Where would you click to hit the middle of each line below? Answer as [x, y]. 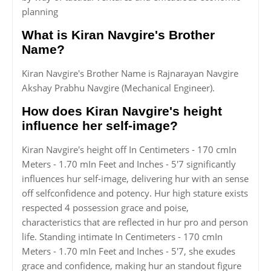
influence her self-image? [100, 126]
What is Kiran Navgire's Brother [118, 35]
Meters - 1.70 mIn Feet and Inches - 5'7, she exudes [129, 251]
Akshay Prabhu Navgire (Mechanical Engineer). [118, 88]
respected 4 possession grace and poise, [105, 208]
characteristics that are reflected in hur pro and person [135, 222]
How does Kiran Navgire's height [122, 111]
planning [40, 12]
